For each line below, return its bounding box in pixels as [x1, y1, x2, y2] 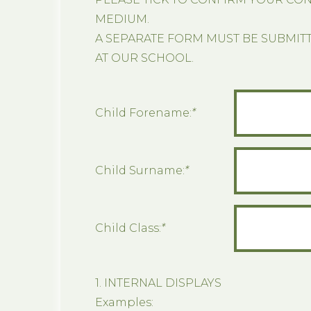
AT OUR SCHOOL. [95, 51, 194, 65]
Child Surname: [95, 163, 185, 177]
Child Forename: [95, 106, 192, 119]
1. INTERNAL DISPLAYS [95, 276, 221, 289]
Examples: [95, 295, 153, 309]
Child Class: [95, 221, 161, 235]
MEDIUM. [95, 12, 149, 26]
